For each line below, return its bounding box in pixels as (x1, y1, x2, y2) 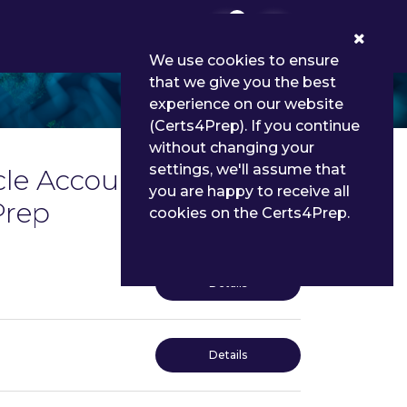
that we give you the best (149, 74, 336, 91)
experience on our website (149, 95, 343, 113)
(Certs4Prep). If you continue (149, 117, 360, 134)
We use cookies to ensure (149, 52, 339, 69)
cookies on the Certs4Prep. (149, 204, 350, 222)
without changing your (149, 139, 314, 156)
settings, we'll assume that (149, 161, 346, 178)
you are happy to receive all (149, 183, 350, 200)
